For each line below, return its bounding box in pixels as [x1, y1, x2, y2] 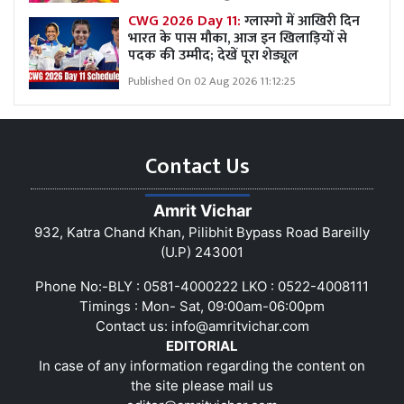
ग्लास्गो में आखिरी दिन [244, 8, 360, 33]
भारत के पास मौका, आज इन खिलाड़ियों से [128, 25, 347, 50]
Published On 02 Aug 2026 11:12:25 [128, 71, 296, 91]
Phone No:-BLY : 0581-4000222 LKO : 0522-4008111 [35, 277, 369, 295]
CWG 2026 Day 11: [128, 8, 244, 33]
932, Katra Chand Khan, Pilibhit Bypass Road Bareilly [34, 223, 370, 241]
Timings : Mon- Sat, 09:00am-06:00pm [79, 297, 325, 315]
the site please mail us [131, 376, 273, 394]
